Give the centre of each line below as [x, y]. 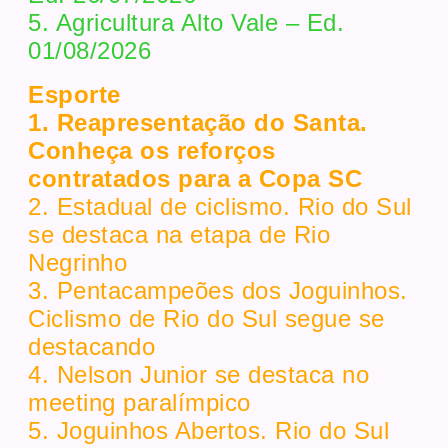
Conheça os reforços [152, 151]
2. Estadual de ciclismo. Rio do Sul [220, 207]
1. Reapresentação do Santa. [198, 123]
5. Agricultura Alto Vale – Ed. [186, 23]
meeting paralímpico [139, 403]
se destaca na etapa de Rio [179, 235]
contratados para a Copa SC [195, 179]
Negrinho [78, 263]
